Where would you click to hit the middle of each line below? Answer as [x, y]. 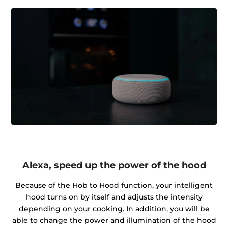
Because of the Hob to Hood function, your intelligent [114, 185]
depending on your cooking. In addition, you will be [114, 208]
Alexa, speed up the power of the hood [114, 165]
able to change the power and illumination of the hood [114, 220]
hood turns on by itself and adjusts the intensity [114, 197]
